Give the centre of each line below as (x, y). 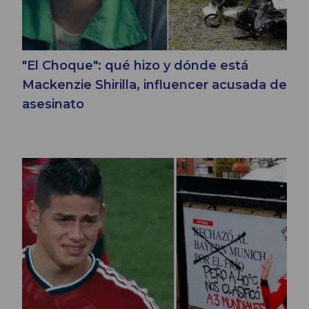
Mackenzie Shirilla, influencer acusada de (154, 85)
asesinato (53, 104)
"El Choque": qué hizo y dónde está (135, 66)
